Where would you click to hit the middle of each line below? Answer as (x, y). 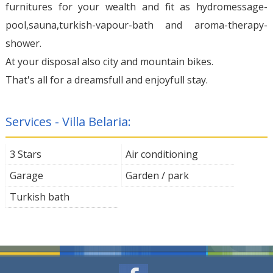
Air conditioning (161, 154)
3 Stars (25, 154)
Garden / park (157, 175)
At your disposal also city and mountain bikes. (109, 61)
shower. (23, 43)
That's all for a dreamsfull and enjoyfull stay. (106, 80)
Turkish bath (39, 197)
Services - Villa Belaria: (68, 121)
